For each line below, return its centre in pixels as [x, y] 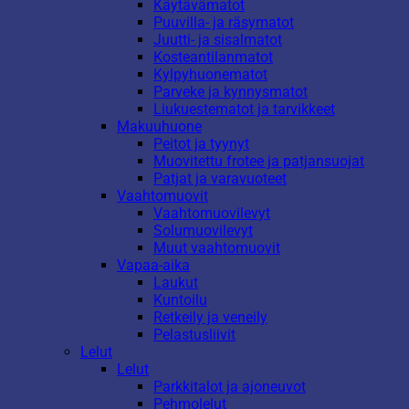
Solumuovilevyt [203, 230]
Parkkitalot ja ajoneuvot [230, 386]
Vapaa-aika [153, 265]
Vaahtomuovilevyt [212, 213]
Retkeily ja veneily [210, 317]
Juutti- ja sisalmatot [218, 39]
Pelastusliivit [194, 334]
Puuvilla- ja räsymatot [224, 22]
